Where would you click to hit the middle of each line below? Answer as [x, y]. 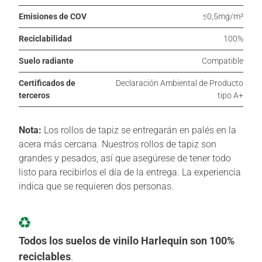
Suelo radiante [46, 61]
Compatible [223, 61]
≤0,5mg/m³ [223, 16]
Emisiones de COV [53, 16]
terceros [34, 95]
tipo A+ [230, 95]
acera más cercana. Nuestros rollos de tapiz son [118, 144]
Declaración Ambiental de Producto [180, 83]
